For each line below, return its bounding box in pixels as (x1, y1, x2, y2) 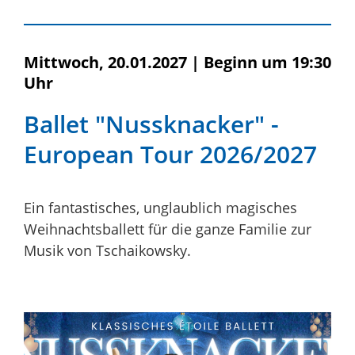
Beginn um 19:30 (204, 51, 331, 73)
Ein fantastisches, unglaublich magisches (24, 197, 297, 217)
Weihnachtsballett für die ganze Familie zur (24, 219, 311, 239)
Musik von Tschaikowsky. (24, 240, 191, 260)
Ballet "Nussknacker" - (24, 107, 279, 140)
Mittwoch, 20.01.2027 (24, 51, 187, 73)
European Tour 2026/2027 (24, 137, 317, 170)
